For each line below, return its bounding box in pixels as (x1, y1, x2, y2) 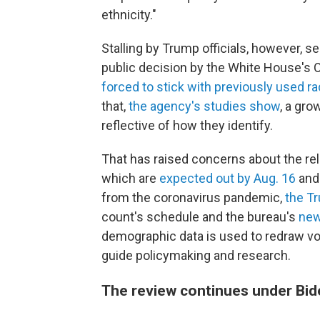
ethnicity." (101, 7, 156, 22)
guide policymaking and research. (101, 248, 291, 263)
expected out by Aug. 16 (159, 171, 296, 186)
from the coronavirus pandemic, (101, 190, 285, 205)
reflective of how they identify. (101, 118, 273, 133)
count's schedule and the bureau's (101, 209, 299, 224)
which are (101, 171, 159, 186)
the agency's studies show (129, 99, 280, 114)
